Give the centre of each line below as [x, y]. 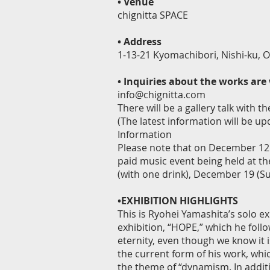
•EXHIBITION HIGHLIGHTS [178, 201]
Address [143, 42]
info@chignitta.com [162, 95]
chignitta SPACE [153, 15]
